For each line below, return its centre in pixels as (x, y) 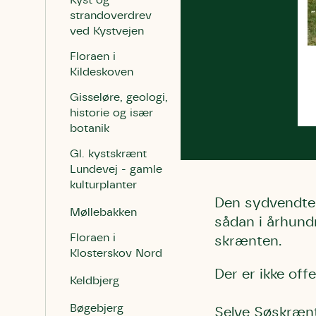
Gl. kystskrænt (108, 154)
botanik (90, 128)
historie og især (111, 113)
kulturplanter (103, 185)
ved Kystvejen (107, 31)
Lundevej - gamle (116, 169)
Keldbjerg (95, 281)
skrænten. (248, 242)
